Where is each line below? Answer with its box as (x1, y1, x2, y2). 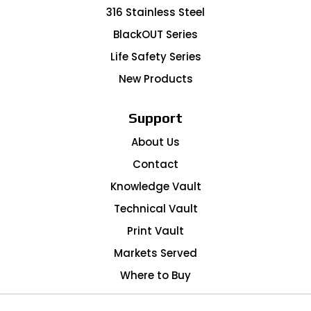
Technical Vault (113, 201, 198, 216)
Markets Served (114, 245, 197, 260)
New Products (118, 71, 193, 86)
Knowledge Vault (110, 178, 201, 194)
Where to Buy (120, 267, 191, 283)
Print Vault (127, 223, 184, 238)
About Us (131, 134, 180, 149)
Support (128, 109, 183, 126)
